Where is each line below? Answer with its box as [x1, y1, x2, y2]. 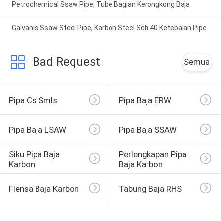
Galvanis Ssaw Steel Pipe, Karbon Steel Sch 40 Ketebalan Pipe [11, 24, 207, 32]
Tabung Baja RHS [118, 184, 182, 194]
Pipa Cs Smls [8, 95, 57, 106]
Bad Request [32, 55, 100, 69]
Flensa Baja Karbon [8, 184, 79, 194]
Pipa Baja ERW [118, 95, 171, 106]
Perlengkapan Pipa [118, 149, 188, 159]
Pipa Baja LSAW [8, 125, 66, 135]
